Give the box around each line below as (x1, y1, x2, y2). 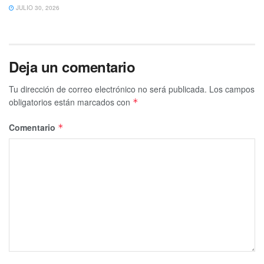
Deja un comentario (9, 57, 136, 77)
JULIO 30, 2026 (14, 4, 60, 12)
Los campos (209, 83, 255, 95)
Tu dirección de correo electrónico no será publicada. (9, 83, 207, 95)
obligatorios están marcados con (9, 96, 133, 108)
